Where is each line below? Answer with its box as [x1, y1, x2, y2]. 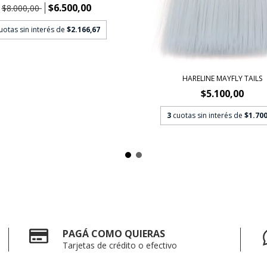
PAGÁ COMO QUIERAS [63, 226, 166, 240]
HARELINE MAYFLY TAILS [182, 73, 262, 83]
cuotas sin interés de [172, 110, 244, 120]
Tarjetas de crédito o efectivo [63, 239, 178, 251]
